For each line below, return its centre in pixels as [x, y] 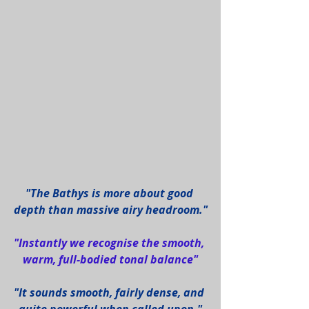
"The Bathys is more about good [110, 193]
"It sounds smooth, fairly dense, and [110, 293]
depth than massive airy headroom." [110, 210]
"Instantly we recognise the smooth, [110, 243]
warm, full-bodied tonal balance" [110, 260]
